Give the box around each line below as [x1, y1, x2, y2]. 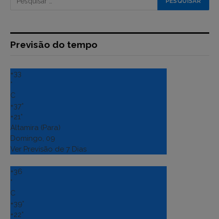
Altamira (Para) [10, 123, 61, 132]
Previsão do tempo [10, 39, 97, 50]
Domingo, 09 [10, 134, 55, 143]
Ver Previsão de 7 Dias [10, 145, 87, 154]
